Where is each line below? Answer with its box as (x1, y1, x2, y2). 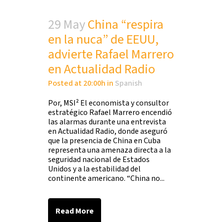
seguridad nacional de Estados (48, 154, 150, 165)
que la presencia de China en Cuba (48, 135, 161, 146)
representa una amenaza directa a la (48, 145, 171, 156)
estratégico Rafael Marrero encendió (48, 107, 172, 118)
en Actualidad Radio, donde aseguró (48, 126, 167, 137)
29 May (48, 15, 85, 34)
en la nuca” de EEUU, (48, 30, 159, 49)
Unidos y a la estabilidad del (48, 164, 141, 174)
